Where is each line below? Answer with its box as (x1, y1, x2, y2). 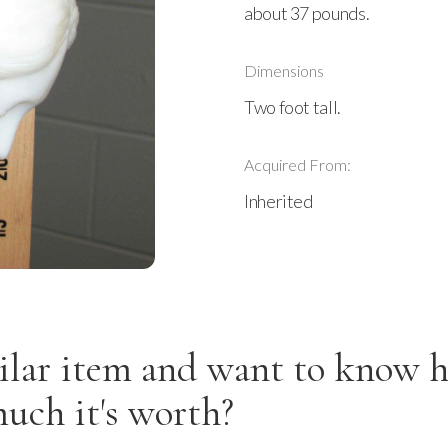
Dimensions (244, 61, 324, 80)
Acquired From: (244, 155, 351, 174)
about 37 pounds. (244, 2, 370, 24)
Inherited (244, 190, 313, 212)
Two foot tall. (244, 96, 341, 118)
